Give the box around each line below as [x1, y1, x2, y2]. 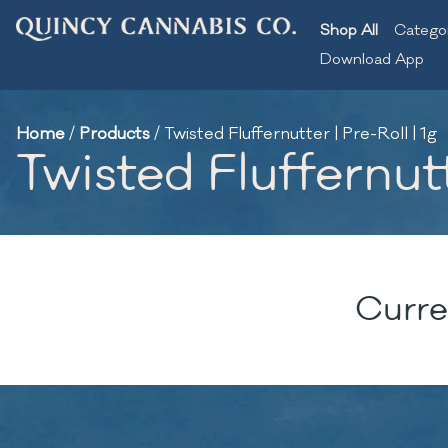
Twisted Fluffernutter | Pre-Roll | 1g [164, 123, 437, 145]
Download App [320, 50, 424, 69]
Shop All [320, 21, 378, 40]
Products [79, 123, 150, 145]
